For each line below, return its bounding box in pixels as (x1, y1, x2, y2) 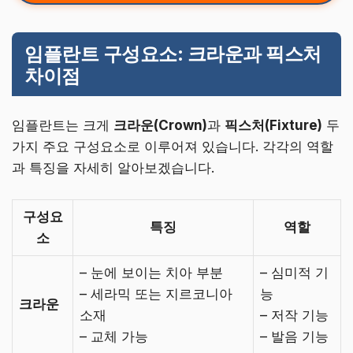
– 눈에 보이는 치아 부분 (80, 264, 223, 281)
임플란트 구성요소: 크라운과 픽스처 (24, 43, 321, 66)
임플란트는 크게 (12, 117, 113, 134)
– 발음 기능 (260, 328, 329, 344)
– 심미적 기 (260, 264, 329, 281)
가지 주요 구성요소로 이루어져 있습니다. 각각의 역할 (12, 139, 333, 155)
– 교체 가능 (80, 328, 148, 344)
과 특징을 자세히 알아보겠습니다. (12, 160, 214, 176)
